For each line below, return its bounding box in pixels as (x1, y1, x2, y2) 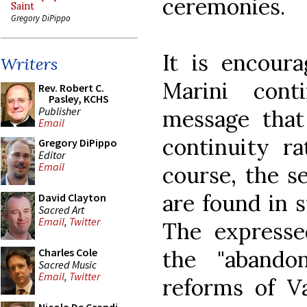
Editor (38, 147, 65, 162)
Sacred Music (38, 257, 97, 271)
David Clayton (38, 191, 106, 204)
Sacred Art (38, 202, 84, 217)
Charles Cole (38, 245, 97, 259)
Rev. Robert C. (38, 81, 104, 95)
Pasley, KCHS (49, 92, 109, 106)
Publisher (38, 103, 80, 118)
